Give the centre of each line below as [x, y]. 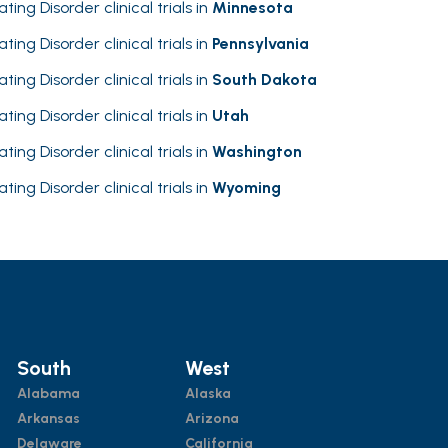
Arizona [212, 419]
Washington [257, 151]
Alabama [48, 394]
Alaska [208, 394]
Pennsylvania [260, 43]
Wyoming [246, 187]
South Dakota [264, 79]
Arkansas [48, 419]
